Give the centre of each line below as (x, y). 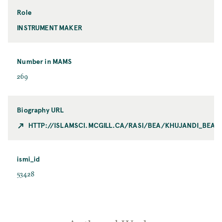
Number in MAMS (45, 61)
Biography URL (40, 110)
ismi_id (28, 159)
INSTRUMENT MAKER (50, 28)
